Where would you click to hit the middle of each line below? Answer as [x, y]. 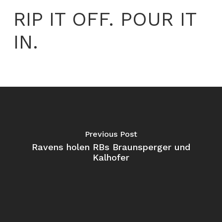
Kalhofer [111, 158]
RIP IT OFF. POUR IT [105, 19]
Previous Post [111, 134]
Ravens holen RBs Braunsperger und [111, 147]
